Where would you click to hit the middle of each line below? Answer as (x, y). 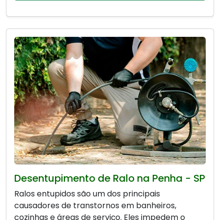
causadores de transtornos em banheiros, (95, 206)
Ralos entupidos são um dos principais (87, 194)
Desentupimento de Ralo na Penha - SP (110, 179)
